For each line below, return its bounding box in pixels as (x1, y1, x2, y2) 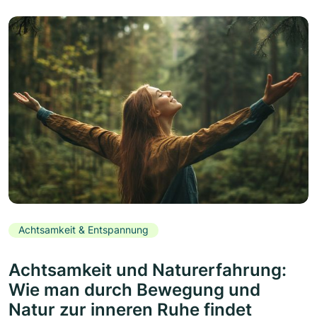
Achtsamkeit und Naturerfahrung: (8, 259, 287, 280)
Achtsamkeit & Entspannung (18, 224, 149, 236)
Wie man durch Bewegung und (8, 279, 260, 300)
